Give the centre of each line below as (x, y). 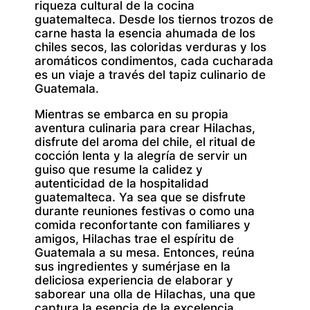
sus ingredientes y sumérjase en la (133, 267)
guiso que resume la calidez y (119, 170)
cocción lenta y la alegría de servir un (141, 156)
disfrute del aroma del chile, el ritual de (145, 142)
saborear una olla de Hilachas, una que (145, 294)
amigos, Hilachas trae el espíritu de (134, 239)
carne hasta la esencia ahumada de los (145, 34)
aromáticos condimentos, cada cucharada (154, 61)
